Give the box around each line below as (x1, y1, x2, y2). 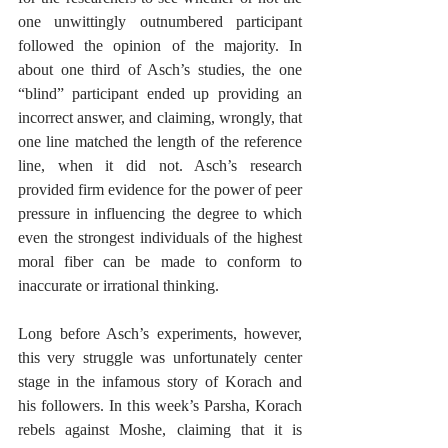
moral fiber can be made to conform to (18, 253, 302, 271)
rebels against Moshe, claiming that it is (18, 421, 302, 439)
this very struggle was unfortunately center (18, 349, 302, 367)
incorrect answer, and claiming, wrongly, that (18, 109, 302, 127)
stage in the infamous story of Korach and (18, 373, 302, 391)
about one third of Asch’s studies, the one (18, 61, 302, 79)
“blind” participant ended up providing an (18, 85, 302, 103)
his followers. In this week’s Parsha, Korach (18, 397, 302, 415)
